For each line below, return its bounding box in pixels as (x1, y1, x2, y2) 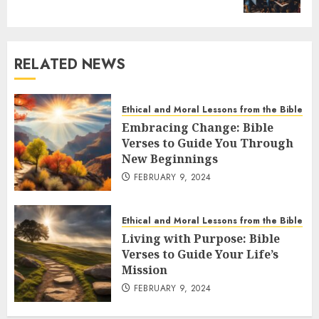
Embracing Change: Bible (122, 119, 273, 135)
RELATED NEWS (14, 53, 125, 75)
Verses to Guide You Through (122, 135, 293, 151)
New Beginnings (122, 150, 218, 167)
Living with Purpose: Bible (122, 230, 280, 246)
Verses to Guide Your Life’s (122, 246, 278, 262)
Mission (122, 261, 167, 278)
